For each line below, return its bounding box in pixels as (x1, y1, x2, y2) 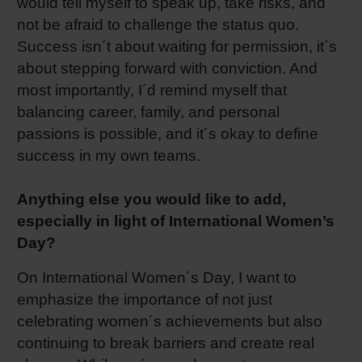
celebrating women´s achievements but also (17, 312, 322, 330)
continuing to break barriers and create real (17, 334, 314, 351)
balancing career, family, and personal (17, 103, 280, 120)
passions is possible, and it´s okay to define (17, 124, 318, 142)
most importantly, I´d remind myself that (17, 81, 287, 99)
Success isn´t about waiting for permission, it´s (17, 37, 337, 55)
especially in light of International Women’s (17, 212, 335, 229)
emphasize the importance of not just (17, 290, 272, 308)
